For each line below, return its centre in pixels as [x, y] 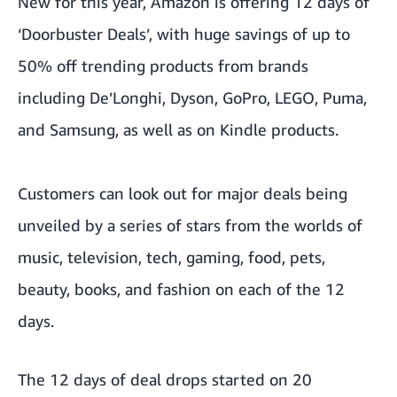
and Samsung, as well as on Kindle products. [178, 130]
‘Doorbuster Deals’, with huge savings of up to [184, 34]
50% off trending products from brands [163, 66]
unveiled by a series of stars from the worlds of [190, 226]
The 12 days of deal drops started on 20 [165, 380]
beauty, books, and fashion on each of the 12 [181, 289]
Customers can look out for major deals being [183, 194]
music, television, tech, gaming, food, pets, [171, 257]
